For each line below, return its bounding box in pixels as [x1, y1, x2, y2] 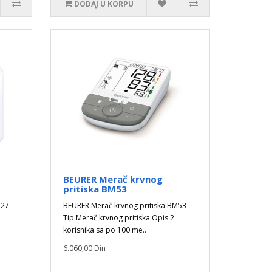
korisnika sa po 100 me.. [63, 225, 147, 235]
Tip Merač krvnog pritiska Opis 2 [63, 212, 175, 223]
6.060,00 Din [63, 243, 106, 253]
